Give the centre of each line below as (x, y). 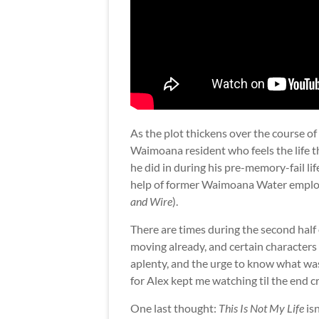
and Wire (151, 202)
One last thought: (174, 308)
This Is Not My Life (261, 308)
